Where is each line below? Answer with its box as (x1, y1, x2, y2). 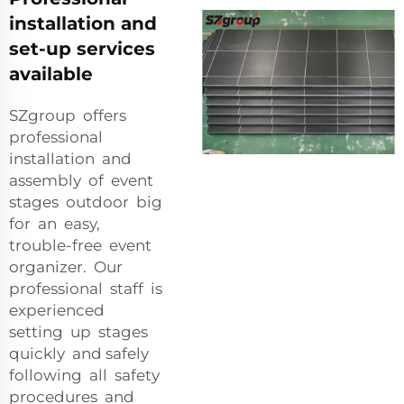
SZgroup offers (9, 106, 130, 124)
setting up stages (9, 322, 151, 341)
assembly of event (9, 170, 153, 189)
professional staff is (9, 279, 166, 298)
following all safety (9, 365, 163, 384)
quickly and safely (9, 344, 152, 363)
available (9, 62, 93, 85)
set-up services (9, 37, 155, 60)
